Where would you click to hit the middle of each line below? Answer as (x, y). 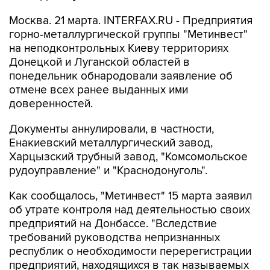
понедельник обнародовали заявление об (121, 76)
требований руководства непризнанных (115, 238)
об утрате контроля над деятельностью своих (130, 210)
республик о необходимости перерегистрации (130, 252)
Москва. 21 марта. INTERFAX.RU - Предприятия (131, 21)
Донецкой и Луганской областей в (99, 62)
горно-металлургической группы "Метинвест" (128, 35)
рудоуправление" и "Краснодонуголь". (108, 171)
